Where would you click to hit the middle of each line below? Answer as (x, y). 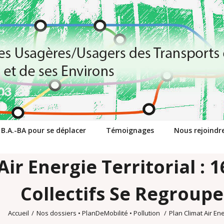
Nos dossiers (56, 213)
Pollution (147, 213)
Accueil (18, 213)
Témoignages (130, 130)
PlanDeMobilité (105, 213)
